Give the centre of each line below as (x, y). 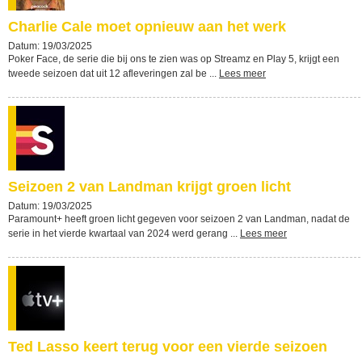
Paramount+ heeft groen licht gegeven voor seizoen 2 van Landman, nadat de (179, 219)
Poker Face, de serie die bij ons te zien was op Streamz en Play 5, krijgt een (174, 59)
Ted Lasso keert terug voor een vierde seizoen (168, 347)
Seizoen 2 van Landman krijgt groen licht (149, 187)
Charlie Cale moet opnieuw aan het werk (147, 27)
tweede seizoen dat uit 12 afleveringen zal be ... (114, 74)
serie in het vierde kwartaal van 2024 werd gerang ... (124, 234)
